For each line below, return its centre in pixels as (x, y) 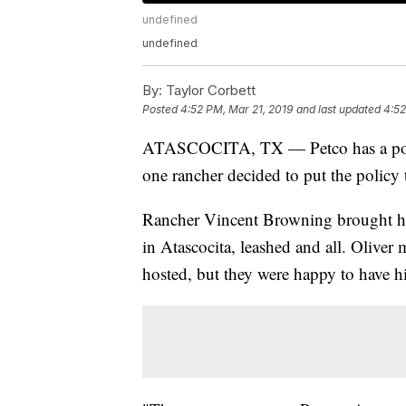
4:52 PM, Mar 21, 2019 (237, 110)
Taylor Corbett (209, 91)
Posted (161, 110)
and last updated (338, 110)
